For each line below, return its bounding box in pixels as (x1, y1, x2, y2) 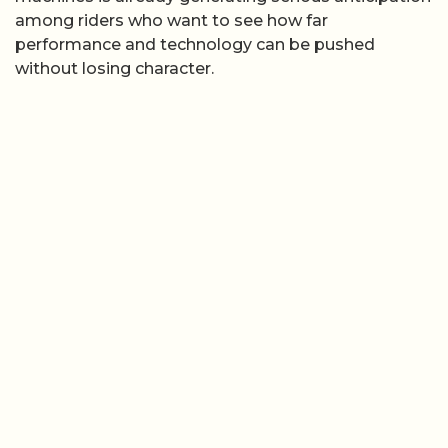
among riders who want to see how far (15, 11, 328, 30)
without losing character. (15, 59, 214, 78)
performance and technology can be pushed (15, 35, 375, 54)
